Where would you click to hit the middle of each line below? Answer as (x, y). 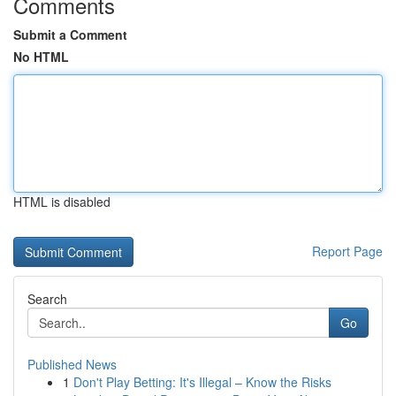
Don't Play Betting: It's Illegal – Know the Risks (202, 382)
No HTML (41, 57)
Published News (72, 364)
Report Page (347, 251)
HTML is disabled (62, 202)
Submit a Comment (70, 34)
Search (47, 299)
